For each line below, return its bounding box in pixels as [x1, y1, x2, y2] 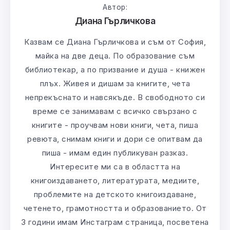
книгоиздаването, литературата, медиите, [30, 176, 200, 186]
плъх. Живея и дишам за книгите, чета [40, 79, 190, 89]
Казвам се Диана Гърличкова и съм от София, [24, 37, 206, 47]
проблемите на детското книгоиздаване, [33, 189, 197, 200]
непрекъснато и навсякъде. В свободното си [25, 92, 205, 103]
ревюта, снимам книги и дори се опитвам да [27, 134, 203, 144]
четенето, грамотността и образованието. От [23, 203, 207, 214]
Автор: [103, 3, 127, 12]
